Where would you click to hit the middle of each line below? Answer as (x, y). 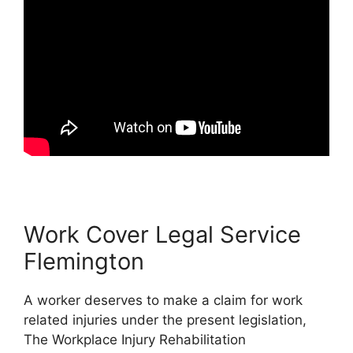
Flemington (84, 261)
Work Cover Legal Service (162, 234)
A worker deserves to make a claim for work (163, 300)
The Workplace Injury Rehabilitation (135, 339)
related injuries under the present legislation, (165, 320)
